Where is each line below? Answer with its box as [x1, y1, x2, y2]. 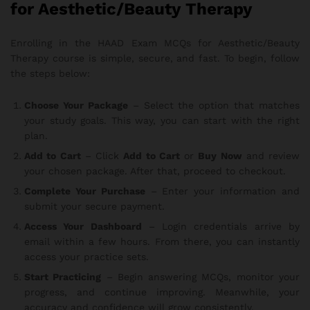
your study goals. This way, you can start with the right [24, 114, 300, 126]
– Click [80, 149, 124, 161]
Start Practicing [24, 271, 102, 282]
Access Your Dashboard [24, 220, 142, 232]
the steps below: [10, 68, 90, 80]
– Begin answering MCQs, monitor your [101, 271, 300, 282]
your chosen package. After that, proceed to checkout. [24, 165, 286, 176]
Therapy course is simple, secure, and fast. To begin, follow [10, 53, 300, 64]
